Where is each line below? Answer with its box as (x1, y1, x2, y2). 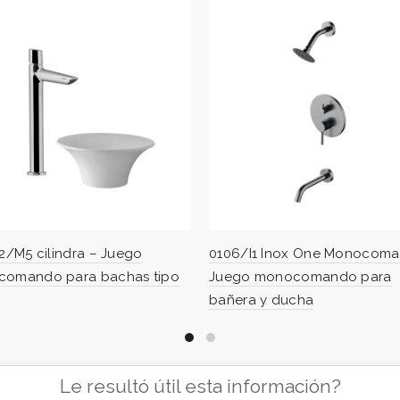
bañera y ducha (209, 291, 314, 308)
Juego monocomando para (209, 268, 392, 285)
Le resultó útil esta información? (59, 375, 341, 397)
